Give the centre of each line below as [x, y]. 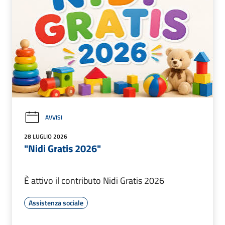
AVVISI [54, 118]
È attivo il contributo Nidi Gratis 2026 [94, 180]
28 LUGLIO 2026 [46, 136]
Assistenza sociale [56, 202]
